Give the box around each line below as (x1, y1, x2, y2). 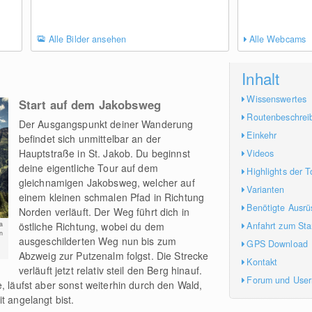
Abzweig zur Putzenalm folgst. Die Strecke (18, 249, 209, 263)
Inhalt (242, 66, 280, 89)
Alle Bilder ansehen (48, 33, 127, 45)
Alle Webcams (249, 33, 306, 45)
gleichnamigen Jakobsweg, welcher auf (18, 175, 195, 189)
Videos (247, 146, 274, 159)
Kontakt (247, 255, 278, 268)
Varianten (247, 182, 285, 196)
